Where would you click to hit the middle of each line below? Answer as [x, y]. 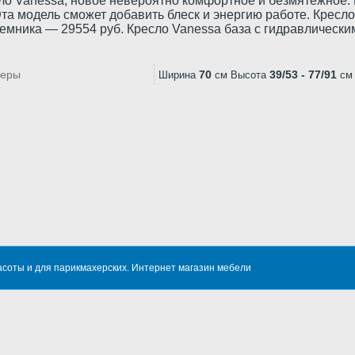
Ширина [177, 75]
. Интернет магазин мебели [189, 268]
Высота [248, 75]
